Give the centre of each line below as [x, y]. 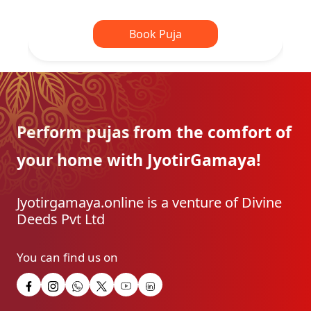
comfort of [250, 132]
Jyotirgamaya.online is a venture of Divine [149, 203]
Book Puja [155, 34]
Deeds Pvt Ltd [61, 219]
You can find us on [67, 258]
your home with [80, 160]
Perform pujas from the [110, 132]
